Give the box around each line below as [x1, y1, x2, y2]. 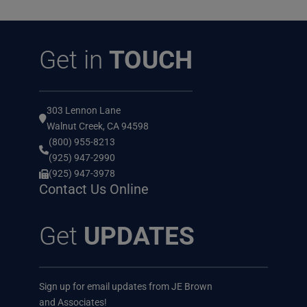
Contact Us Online [38, 181, 149, 198]
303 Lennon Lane [46, 105, 121, 116]
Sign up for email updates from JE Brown [38, 280, 212, 292]
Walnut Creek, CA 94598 [46, 121, 149, 132]
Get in [38, 45, 109, 75]
